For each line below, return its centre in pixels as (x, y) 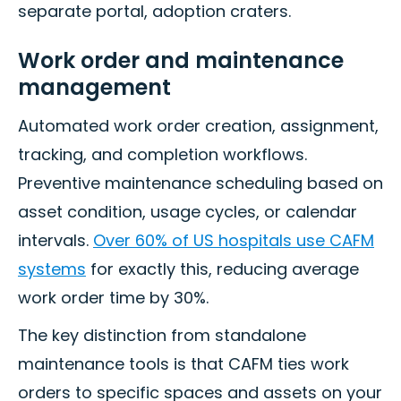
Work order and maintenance (181, 61)
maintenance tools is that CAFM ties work (183, 364)
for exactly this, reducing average (222, 269)
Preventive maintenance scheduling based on (200, 183)
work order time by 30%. (113, 298)
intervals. (55, 241)
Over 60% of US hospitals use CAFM (234, 241)
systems (52, 269)
